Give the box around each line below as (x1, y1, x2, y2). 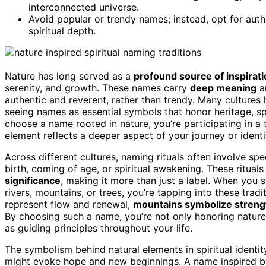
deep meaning (190, 81, 256, 94)
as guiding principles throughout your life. (5, 221, 192, 234)
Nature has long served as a (5, 69, 134, 82)
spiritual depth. (28, 24, 96, 37)
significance (5, 174, 61, 186)
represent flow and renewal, (5, 198, 133, 210)
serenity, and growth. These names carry (5, 81, 190, 94)
